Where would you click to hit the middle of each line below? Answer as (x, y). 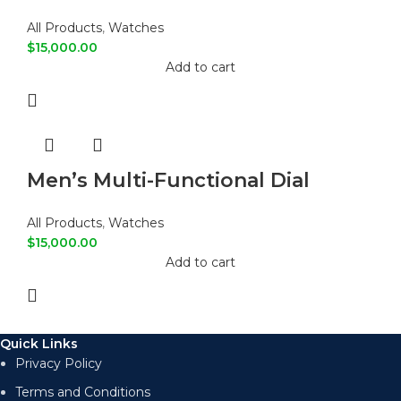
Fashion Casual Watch (141, 207)
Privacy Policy (59, 363)
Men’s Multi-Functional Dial (168, 180)
